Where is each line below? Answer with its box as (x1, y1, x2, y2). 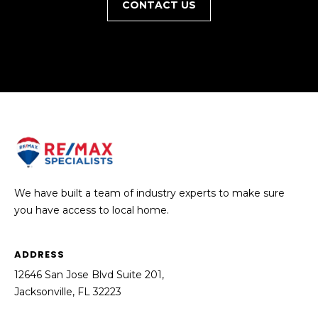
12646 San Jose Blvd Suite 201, (14, 268, 164, 281)
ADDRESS (14, 247, 65, 261)
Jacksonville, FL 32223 (14, 285, 121, 298)
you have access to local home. (14, 203, 169, 216)
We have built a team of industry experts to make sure (14, 186, 285, 199)
